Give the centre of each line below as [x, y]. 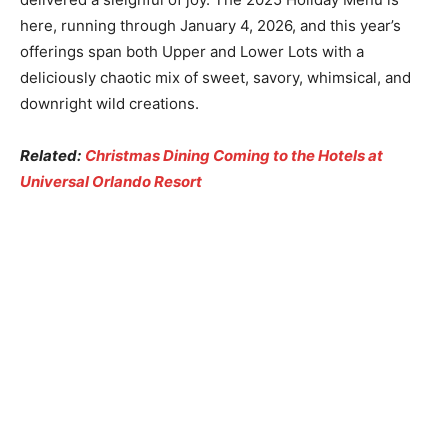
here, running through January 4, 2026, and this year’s [210, 25]
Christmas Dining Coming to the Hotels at [234, 155]
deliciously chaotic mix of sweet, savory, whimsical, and [215, 77]
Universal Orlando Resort [111, 181]
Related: [50, 155]
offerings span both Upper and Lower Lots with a [192, 51]
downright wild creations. [109, 103]
